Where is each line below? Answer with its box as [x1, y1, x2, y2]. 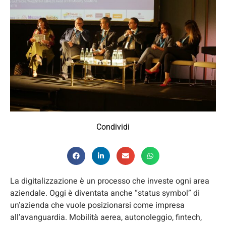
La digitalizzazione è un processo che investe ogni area [10, 175, 209, 187]
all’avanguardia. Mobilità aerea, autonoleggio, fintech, [10, 211, 202, 223]
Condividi [96, 122, 130, 132]
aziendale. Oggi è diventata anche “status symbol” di [10, 187, 200, 199]
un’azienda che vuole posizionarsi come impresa [10, 199, 185, 211]
